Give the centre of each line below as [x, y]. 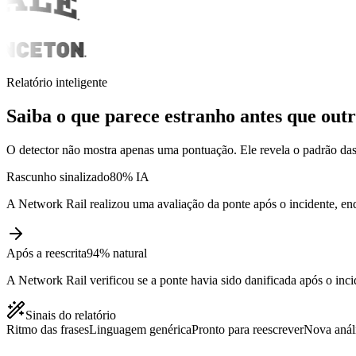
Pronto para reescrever [248, 329]
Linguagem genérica [140, 329]
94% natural [117, 253]
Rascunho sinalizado [58, 177]
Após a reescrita [46, 253]
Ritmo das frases [48, 329]
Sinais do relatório [71, 315]
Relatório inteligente [57, 83]
